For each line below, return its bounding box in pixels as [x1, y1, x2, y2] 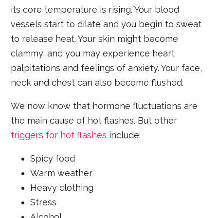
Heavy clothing [30, 182, 94, 193]
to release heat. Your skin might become [11, 33, 179, 44]
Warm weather [30, 167, 93, 178]
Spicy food [30, 153, 75, 163]
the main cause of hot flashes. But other [11, 115, 178, 126]
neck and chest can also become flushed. [11, 77, 184, 88]
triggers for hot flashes [11, 129, 107, 140]
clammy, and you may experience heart [11, 48, 175, 58]
